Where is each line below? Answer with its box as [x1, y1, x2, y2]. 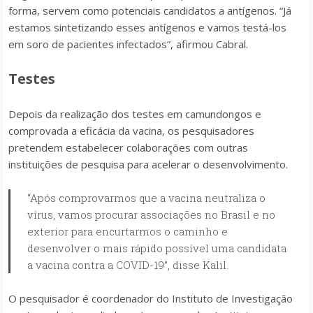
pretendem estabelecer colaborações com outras [8, 140, 248, 154]
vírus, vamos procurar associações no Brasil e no [27, 208, 275, 221]
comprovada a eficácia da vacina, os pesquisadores [8, 124, 254, 138]
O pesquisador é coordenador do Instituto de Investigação [8, 291, 293, 305]
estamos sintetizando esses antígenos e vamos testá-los [8, 20, 286, 34]
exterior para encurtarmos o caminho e [27, 224, 228, 238]
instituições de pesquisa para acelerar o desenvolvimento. [8, 157, 288, 171]
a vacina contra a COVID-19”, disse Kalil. [27, 258, 228, 272]
